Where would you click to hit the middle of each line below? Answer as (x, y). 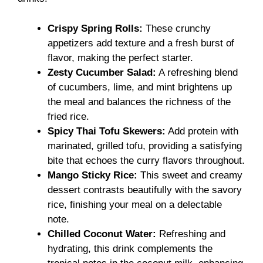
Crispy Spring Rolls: (95, 28)
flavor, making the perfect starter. (120, 58)
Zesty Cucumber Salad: (102, 72)
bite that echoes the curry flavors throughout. (146, 160)
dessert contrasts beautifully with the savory (145, 190)
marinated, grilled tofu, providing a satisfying (145, 146)
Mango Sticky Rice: (92, 175)
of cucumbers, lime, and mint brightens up (140, 87)
